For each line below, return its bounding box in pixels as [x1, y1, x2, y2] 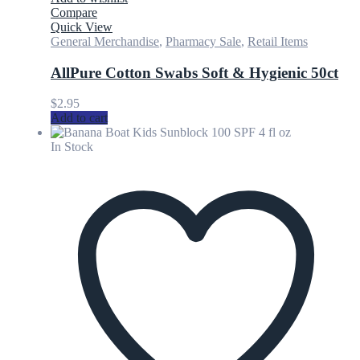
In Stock [51, 140, 93, 154]
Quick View [51, 19, 112, 34]
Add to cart [51, 111, 108, 125]
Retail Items [247, 34, 308, 48]
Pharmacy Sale [166, 34, 241, 48]
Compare [51, 5, 97, 19]
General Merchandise [51, 34, 159, 48]
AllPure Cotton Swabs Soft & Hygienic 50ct [51, 63, 338, 81]
